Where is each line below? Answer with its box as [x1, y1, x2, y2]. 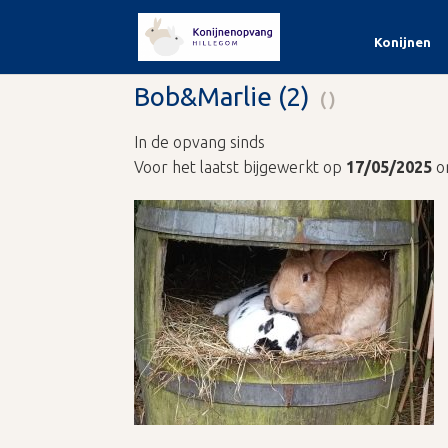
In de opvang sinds [134, 133, 266, 151]
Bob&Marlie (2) [134, 82, 311, 111]
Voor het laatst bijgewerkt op [134, 158, 347, 176]
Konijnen [373, 35, 431, 49]
